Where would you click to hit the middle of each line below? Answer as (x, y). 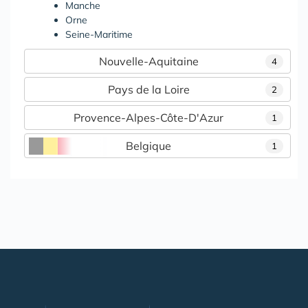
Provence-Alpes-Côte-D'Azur (148, 118)
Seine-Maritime (99, 35)
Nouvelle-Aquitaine (148, 62)
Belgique (148, 146)
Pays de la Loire (148, 90)
